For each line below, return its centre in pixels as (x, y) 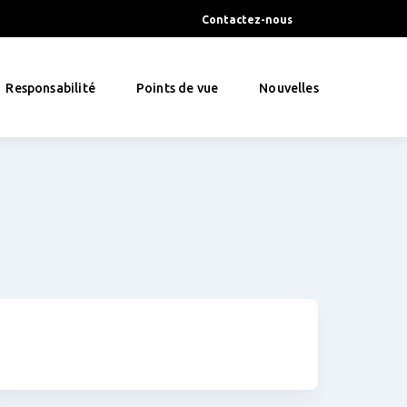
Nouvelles (289, 88)
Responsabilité (50, 88)
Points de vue (177, 88)
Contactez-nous (248, 20)
